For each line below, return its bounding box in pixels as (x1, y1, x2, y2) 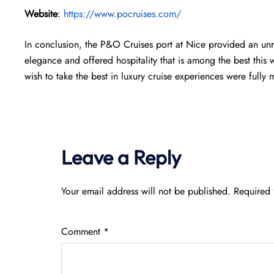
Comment (61, 224, 103, 239)
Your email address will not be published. (61, 184, 231, 198)
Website (24, 7, 57, 21)
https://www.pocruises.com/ (64, 7, 181, 21)
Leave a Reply (61, 145, 181, 169)
